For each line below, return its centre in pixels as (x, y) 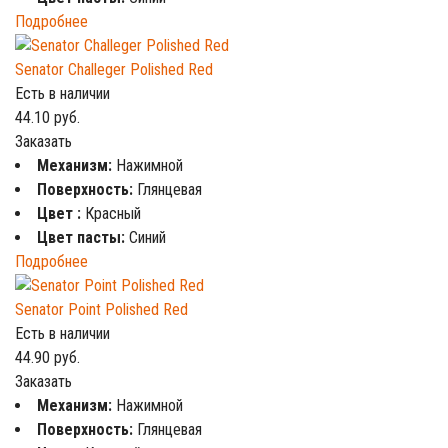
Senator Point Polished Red (101, 309)
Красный (113, 213)
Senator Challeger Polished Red (114, 69)
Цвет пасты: (83, 237)
